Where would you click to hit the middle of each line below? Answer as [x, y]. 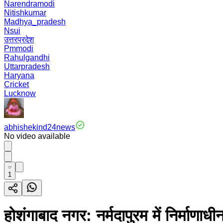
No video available [37, 136]
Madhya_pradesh [35, 22]
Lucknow [20, 93]
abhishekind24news [40, 127]
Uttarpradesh [27, 66]
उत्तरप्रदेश [19, 40]
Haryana [19, 75]
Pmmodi [19, 49]
